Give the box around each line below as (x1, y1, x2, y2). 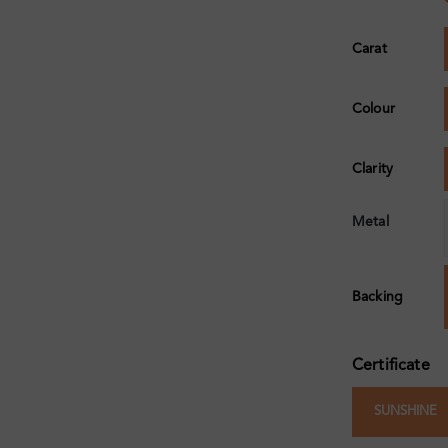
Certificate (352, 358, 430, 375)
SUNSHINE (374, 405, 437, 419)
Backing (352, 290, 403, 305)
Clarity (352, 162, 393, 177)
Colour (352, 102, 395, 117)
